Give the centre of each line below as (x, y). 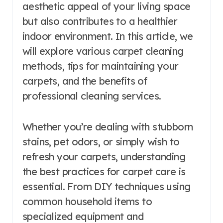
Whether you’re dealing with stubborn (108, 127)
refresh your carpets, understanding (104, 157)
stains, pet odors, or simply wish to (101, 142)
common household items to (87, 201)
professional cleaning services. (92, 96)
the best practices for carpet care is (104, 171)
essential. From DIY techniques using (107, 186)
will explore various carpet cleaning (103, 51)
